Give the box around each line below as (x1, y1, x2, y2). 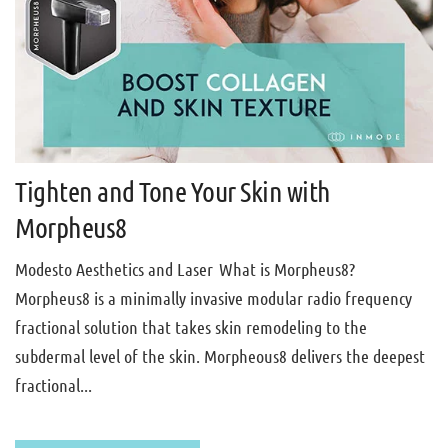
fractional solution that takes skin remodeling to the (15, 315, 367, 338)
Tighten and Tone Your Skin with (15, 174, 331, 207)
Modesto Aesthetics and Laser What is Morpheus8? (15, 257, 359, 280)
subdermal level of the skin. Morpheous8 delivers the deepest (15, 344, 425, 367)
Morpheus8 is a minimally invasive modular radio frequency (15, 286, 412, 309)
